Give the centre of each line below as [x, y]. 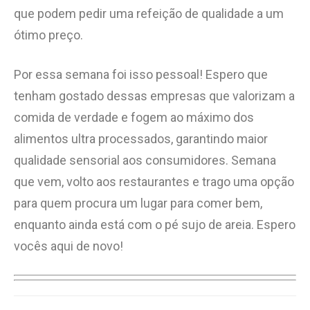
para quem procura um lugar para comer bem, [138, 203]
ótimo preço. [48, 35]
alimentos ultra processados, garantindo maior [141, 138]
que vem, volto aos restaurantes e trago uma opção [154, 181]
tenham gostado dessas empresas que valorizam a [154, 95]
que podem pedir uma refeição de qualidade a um [149, 13]
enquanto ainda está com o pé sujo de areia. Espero [155, 224]
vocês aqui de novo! [69, 246]
